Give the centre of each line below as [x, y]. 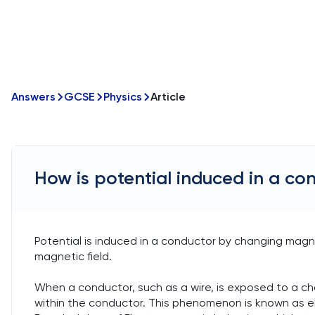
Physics [123, 97]
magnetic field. [73, 256]
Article [168, 97]
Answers [33, 97]
